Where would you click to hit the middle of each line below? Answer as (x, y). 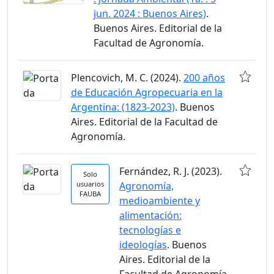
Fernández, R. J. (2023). (171, 171)
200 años (204, 78)
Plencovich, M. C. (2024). (127, 78)
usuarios (90, 184)
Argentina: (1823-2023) (123, 107)
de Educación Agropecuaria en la (147, 92)
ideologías (143, 245)
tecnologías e (150, 230)
